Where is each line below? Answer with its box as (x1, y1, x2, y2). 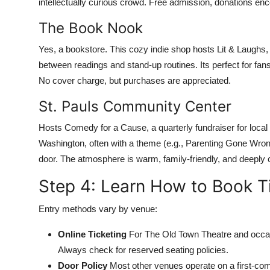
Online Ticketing (58, 229, 127, 239)
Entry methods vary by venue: (39, 204, 157, 214)
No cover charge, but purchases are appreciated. (39, 75, 231, 86)
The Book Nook (39, 19, 143, 37)
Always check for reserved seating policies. (58, 245, 228, 255)
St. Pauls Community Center (39, 98, 231, 115)
